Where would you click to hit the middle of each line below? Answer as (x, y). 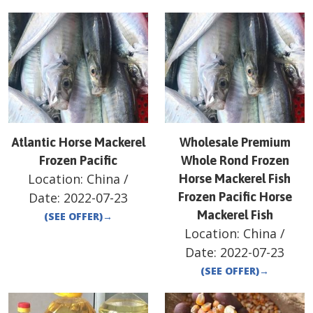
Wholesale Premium (235, 143)
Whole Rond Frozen (235, 161)
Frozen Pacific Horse (235, 197)
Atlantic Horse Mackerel (78, 143)
